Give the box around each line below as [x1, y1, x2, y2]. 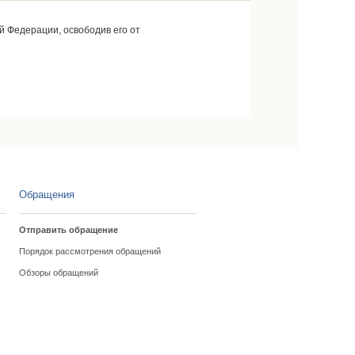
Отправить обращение [18, 225, 118, 235]
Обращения [18, 189, 74, 200]
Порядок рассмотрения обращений [18, 246, 161, 256]
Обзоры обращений [18, 268, 98, 277]
